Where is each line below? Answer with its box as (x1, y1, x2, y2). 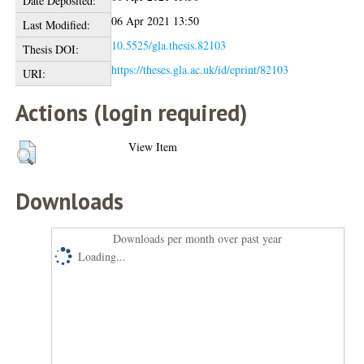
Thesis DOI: (22, 41, 79, 58)
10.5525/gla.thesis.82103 (111, 37, 227, 54)
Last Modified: (22, 17, 90, 33)
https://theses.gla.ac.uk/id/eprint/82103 (111, 62, 289, 78)
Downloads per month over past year (113, 231, 283, 247)
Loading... (78, 249, 127, 265)
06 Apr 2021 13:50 (111, 13, 200, 29)
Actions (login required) (15, 97, 248, 128)
